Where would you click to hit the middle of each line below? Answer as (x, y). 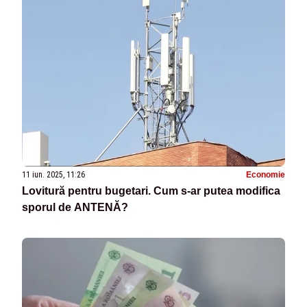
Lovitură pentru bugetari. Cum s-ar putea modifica (151, 191)
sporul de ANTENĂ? (75, 208)
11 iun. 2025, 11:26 (53, 175)
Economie (266, 175)
